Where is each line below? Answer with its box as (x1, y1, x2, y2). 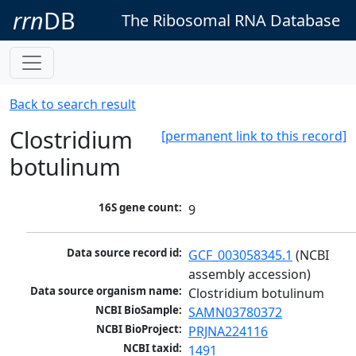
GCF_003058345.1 (188, 246, 293, 265)
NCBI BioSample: (95, 303, 183, 318)
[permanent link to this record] (161, 127, 346, 145)
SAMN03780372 (188, 304, 283, 322)
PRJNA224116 (188, 323, 269, 341)
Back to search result (10, 95, 136, 113)
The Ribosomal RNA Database (122, 9, 340, 31)
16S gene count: (99, 200, 183, 215)
